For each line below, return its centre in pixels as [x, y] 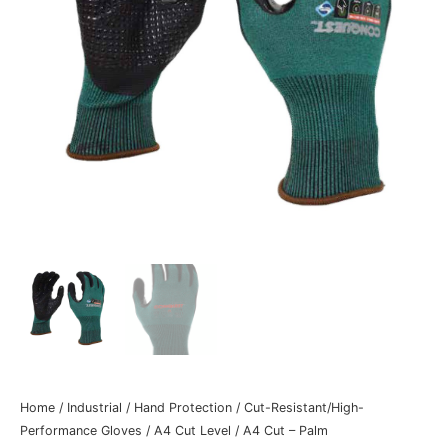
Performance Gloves [81, 431]
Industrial [94, 408]
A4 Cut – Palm [285, 431]
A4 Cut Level [192, 431]
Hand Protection [183, 408]
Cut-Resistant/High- [304, 408]
